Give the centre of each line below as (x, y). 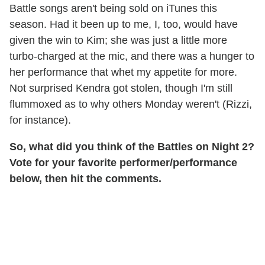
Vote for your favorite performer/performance (123, 162)
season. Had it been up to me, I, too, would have (124, 24)
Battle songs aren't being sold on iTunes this (113, 8)
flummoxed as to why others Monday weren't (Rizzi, (131, 104)
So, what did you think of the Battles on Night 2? (132, 146)
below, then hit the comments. (85, 178)
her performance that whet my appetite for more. (123, 72)
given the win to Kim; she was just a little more (118, 40)
